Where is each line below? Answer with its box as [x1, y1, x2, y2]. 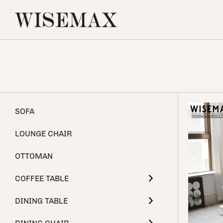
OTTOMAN [15, 151, 53, 161]
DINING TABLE [15, 196, 68, 206]
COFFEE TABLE [15, 174, 69, 183]
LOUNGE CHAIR [15, 129, 72, 138]
